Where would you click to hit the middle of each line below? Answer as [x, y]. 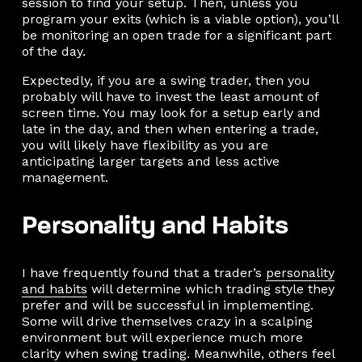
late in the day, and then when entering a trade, [170, 128]
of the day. [53, 51]
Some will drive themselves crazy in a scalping [167, 321]
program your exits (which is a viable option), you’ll [180, 19]
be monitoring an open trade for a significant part [176, 35]
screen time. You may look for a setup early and [171, 112]
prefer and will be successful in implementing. [167, 305]
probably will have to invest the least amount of [170, 96]
